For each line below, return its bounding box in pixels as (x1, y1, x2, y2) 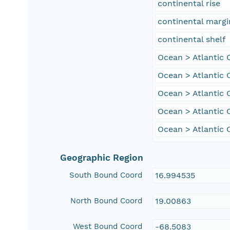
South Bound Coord (69, 170, 143, 180)
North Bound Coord (70, 196, 143, 206)
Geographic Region (60, 152, 144, 163)
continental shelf (158, 34, 226, 45)
